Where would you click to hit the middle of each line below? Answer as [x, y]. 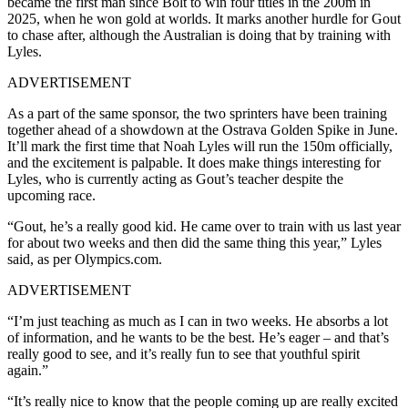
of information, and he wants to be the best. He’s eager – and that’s [198, 337]
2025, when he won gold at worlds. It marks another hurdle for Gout [204, 18]
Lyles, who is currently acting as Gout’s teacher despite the [175, 178]
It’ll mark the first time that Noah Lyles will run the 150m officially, [200, 146]
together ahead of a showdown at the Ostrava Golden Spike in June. [203, 129]
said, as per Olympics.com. [85, 259]
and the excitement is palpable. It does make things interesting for [194, 162]
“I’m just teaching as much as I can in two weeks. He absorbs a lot [198, 321]
